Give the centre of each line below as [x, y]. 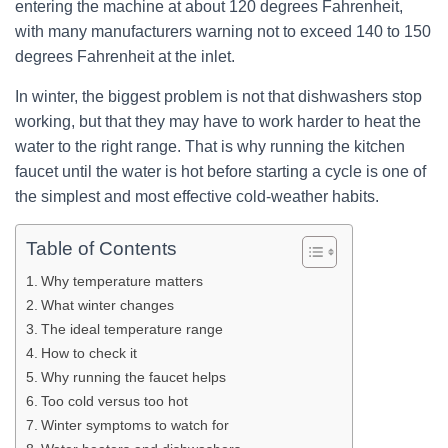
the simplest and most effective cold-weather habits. [197, 196]
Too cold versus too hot [114, 401]
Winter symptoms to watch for [134, 425]
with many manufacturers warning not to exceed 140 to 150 [223, 31]
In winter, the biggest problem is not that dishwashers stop [218, 96]
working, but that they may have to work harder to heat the [218, 121]
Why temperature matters [121, 281]
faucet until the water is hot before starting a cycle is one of [220, 171]
